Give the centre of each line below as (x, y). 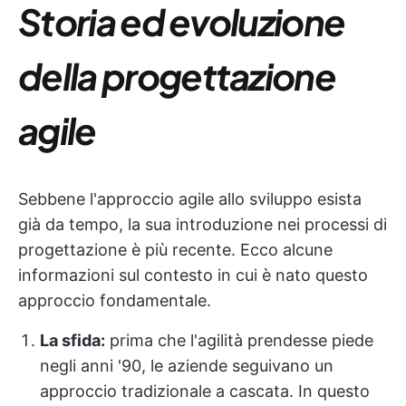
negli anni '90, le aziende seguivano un (187, 366)
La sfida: (72, 340)
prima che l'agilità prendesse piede (239, 340)
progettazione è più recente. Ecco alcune (175, 250)
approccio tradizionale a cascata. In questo (205, 391)
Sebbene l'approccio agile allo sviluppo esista (190, 199)
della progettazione (177, 76)
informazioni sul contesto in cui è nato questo (193, 275)
